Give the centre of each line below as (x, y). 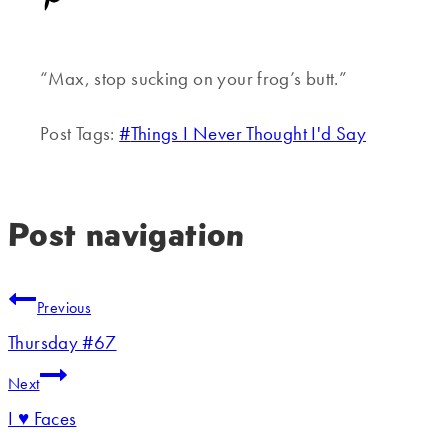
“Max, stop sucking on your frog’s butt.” (194, 79)
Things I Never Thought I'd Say (248, 134)
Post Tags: (80, 134)
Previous (64, 308)
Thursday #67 (62, 343)
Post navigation (126, 234)
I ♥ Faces (42, 419)
